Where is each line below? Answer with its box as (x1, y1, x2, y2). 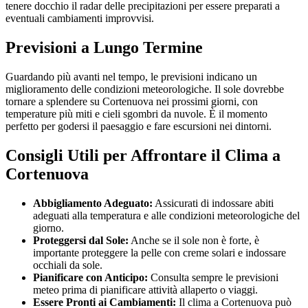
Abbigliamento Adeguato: (33, 197, 153, 209)
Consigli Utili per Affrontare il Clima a (5, 146, 280, 164)
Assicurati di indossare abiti (153, 197, 274, 209)
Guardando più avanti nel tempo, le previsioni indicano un (5, 70, 257, 82)
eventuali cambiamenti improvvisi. (5, 12, 154, 24)
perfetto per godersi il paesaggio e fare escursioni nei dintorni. (5, 120, 272, 132)
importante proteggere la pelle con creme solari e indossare (33, 246, 286, 258)
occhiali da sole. (33, 258, 102, 271)
